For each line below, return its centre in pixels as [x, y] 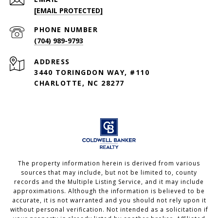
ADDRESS [52, 62]
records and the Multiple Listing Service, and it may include [109, 182]
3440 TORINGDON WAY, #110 [92, 73]
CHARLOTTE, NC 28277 [79, 83]
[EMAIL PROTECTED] [68, 11]
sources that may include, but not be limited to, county [109, 173]
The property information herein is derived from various [109, 163]
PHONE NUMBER [66, 30]
